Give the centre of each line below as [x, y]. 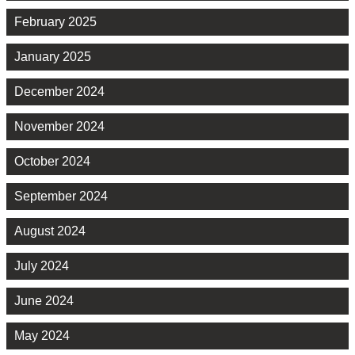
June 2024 [44, 300]
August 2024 [50, 231]
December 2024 [59, 91]
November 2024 [59, 126]
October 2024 [52, 161]
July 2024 [42, 265]
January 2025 [53, 56]
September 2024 [61, 196]
